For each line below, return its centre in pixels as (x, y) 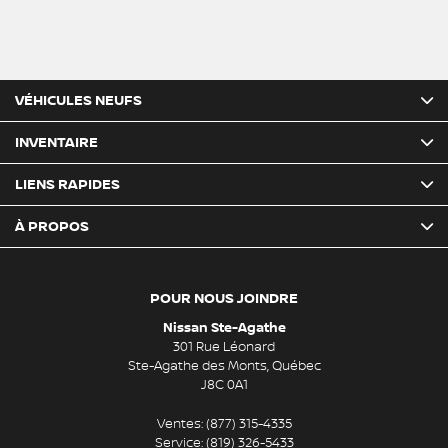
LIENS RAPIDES (67, 185)
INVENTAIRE (56, 143)
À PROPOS (52, 227)
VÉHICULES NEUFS (78, 101)
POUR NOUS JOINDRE (224, 299)
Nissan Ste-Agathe (224, 328)
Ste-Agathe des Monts (197, 366)
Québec (296, 366)
